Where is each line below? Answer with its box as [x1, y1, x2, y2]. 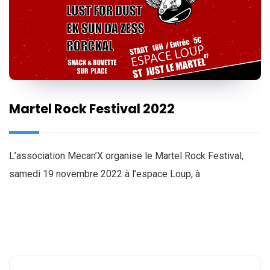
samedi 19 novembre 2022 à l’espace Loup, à [9, 168, 200, 180]
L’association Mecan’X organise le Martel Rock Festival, [9, 149, 243, 162]
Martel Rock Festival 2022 [9, 99, 175, 118]
